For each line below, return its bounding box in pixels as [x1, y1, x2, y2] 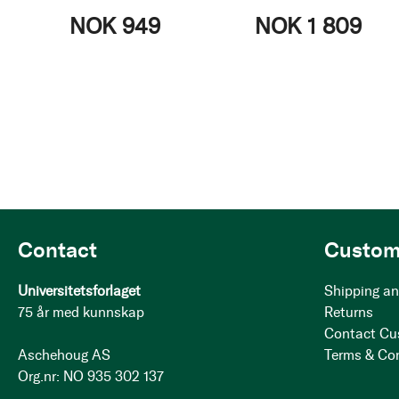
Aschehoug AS [18, 346, 110, 363]
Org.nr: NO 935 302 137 [18, 368, 164, 385]
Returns [324, 304, 374, 321]
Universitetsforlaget [18, 282, 141, 299]
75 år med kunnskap [18, 304, 144, 321]
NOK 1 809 [254, 12, 362, 39]
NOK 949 [69, 12, 160, 39]
